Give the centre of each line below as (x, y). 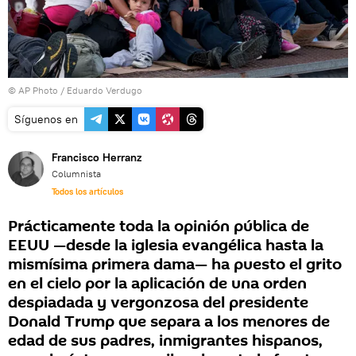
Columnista (76, 174)
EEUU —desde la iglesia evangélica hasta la (166, 246)
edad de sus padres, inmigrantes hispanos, (165, 341)
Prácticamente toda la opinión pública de (159, 227)
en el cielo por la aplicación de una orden (157, 284)
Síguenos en (46, 120)
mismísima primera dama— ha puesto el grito (175, 265)
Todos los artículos (87, 192)
